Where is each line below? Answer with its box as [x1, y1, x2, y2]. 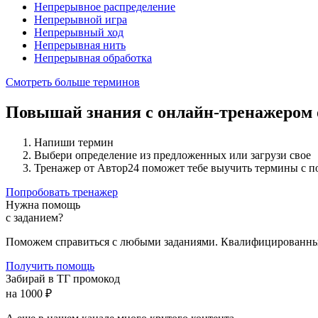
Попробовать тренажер [6, 186, 118, 199]
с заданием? [6, 212, 63, 224]
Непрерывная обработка [34, 52, 152, 65]
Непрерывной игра [34, 13, 127, 26]
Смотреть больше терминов [6, 76, 140, 89]
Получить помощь [6, 260, 94, 273]
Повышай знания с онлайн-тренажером [6, 103, 317, 122]
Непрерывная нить [34, 39, 126, 52]
